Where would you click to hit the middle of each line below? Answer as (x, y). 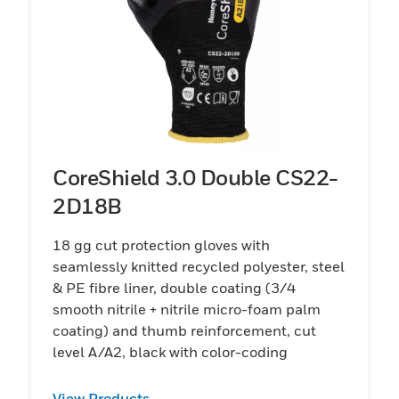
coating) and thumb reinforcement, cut (184, 330)
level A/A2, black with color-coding (170, 351)
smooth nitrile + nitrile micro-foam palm (187, 309)
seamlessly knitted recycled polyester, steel (199, 266)
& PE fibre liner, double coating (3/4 (174, 287)
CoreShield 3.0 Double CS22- (195, 177)
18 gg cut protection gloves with (161, 244)
